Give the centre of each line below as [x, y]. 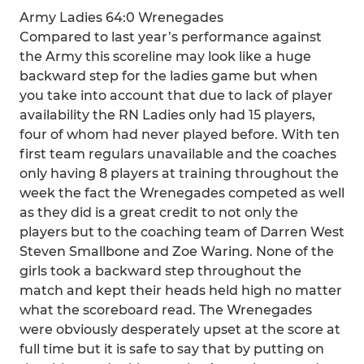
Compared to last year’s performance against [171, 37]
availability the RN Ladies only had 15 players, [167, 115]
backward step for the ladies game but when [169, 76]
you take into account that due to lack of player [176, 95]
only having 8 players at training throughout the [179, 173]
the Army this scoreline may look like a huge [165, 56]
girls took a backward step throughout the [160, 271]
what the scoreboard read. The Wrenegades [166, 310]
